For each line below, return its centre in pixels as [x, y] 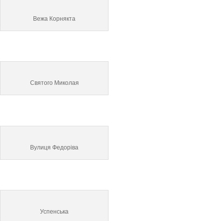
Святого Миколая [54, 83]
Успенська [54, 212]
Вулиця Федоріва [54, 147]
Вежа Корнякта [54, 18]
